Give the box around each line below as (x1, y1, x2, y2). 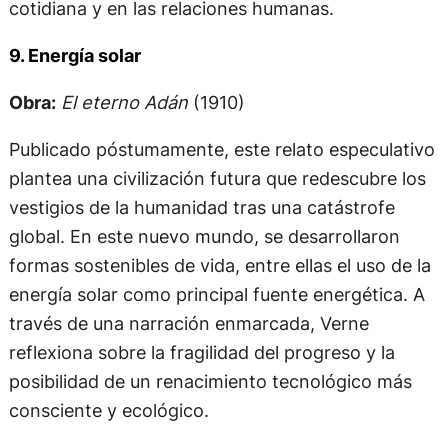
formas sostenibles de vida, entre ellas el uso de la (8, 253, 431, 276)
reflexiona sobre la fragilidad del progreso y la (8, 340, 395, 363)
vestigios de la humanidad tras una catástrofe (8, 195, 395, 218)
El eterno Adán (60, 90, 188, 113)
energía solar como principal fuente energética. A (8, 282, 425, 305)
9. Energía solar (8, 44, 141, 66)
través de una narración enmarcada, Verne (8, 311, 369, 334)
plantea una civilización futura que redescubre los (8, 166, 426, 189)
